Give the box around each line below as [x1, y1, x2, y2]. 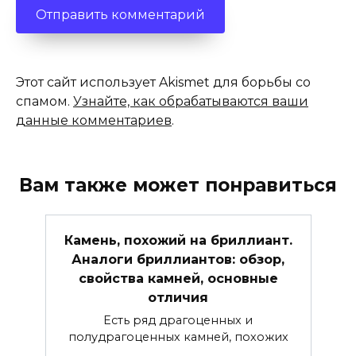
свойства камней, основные [78, 270, 278, 286]
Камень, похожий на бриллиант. [64, 232, 292, 248]
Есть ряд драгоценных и [103, 312, 253, 327]
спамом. [16, 93, 73, 109]
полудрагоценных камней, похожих [68, 329, 288, 344]
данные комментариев [16, 112, 172, 128]
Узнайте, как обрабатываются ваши [73, 93, 308, 109]
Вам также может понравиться [19, 173, 337, 196]
